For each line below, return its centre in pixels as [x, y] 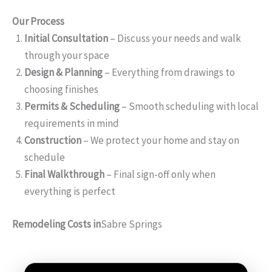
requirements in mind [72, 124]
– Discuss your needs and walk [175, 39]
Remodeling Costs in [56, 224]
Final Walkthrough [64, 175]
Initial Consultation [66, 39]
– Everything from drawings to [169, 73]
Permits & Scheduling [72, 107]
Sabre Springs [131, 224]
